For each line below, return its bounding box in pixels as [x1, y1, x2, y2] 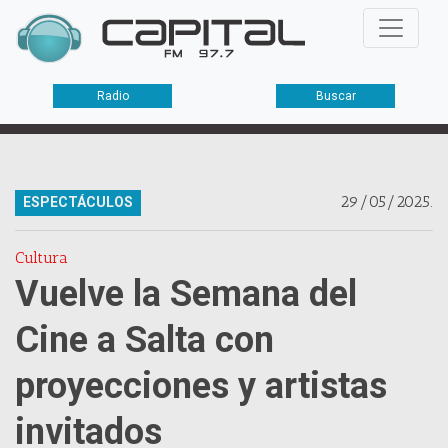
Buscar [315, 89, 356, 104]
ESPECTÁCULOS [23, 194, 133, 210]
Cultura [15, 248, 68, 267]
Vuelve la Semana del [15, 273, 357, 315]
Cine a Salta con [15, 319, 274, 361]
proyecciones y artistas [15, 365, 387, 407]
